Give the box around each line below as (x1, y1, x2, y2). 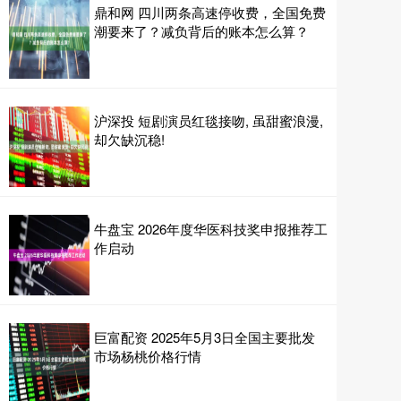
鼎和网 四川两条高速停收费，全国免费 (94, 3, 326, 21)
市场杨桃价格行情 (94, 346, 201, 365)
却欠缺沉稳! (94, 130, 165, 149)
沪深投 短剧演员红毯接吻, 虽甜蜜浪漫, (94, 111, 323, 130)
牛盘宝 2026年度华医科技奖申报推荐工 (94, 219, 328, 238)
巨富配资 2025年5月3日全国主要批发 (94, 328, 315, 346)
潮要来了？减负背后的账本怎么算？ (94, 21, 309, 40)
